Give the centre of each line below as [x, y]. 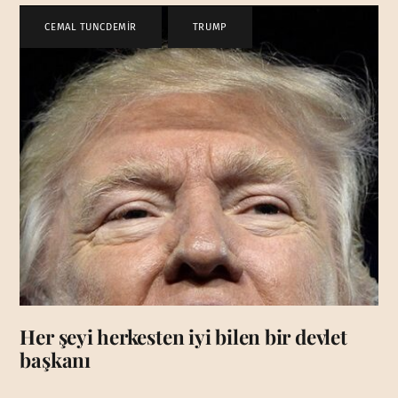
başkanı [55, 359]
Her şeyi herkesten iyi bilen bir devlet [183, 336]
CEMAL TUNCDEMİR [91, 27]
